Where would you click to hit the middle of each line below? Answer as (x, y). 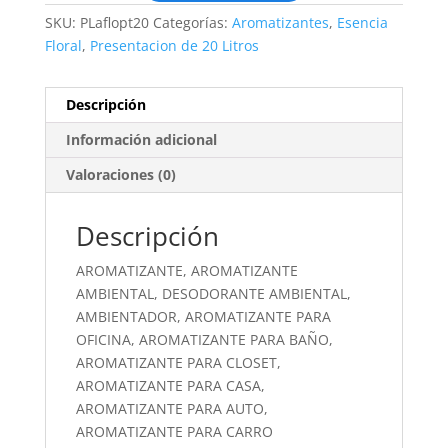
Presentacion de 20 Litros (174, 45)
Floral (63, 45)
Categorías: (192, 22)
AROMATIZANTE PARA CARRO (174, 431)
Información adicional (141, 139)
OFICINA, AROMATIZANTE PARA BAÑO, (204, 339)
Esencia (362, 22)
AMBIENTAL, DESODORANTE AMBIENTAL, (213, 293)
